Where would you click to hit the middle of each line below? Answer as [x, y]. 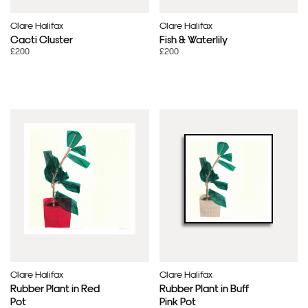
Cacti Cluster [42, 38]
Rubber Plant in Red [55, 287]
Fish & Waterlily [193, 38]
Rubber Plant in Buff [204, 287]
